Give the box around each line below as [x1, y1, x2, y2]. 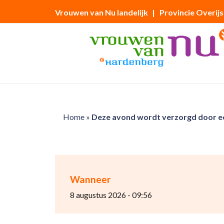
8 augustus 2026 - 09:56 [69, 190, 152, 199]
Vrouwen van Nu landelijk [54, 7, 148, 17]
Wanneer [69, 173, 111, 185]
